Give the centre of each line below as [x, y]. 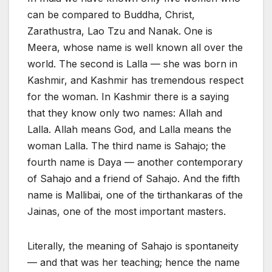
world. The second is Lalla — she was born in [132, 64]
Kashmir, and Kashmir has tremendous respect [135, 80]
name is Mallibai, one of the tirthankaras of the [135, 195]
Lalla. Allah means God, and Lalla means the [129, 130]
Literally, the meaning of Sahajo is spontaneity [133, 246]
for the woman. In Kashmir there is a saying [128, 97]
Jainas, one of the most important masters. [127, 212]
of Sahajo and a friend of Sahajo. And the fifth [134, 179]
